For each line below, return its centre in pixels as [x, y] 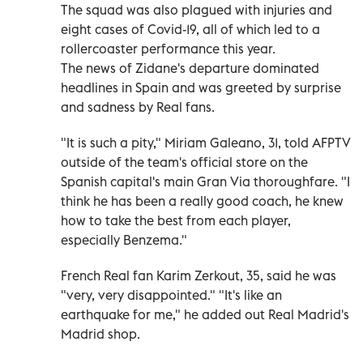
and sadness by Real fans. [138, 107]
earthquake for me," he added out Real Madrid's [205, 314]
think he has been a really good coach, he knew [202, 201]
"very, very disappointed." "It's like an [171, 295]
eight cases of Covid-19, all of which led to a [190, 29]
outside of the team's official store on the [184, 162]
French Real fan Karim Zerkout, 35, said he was [199, 275]
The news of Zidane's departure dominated [190, 68]
